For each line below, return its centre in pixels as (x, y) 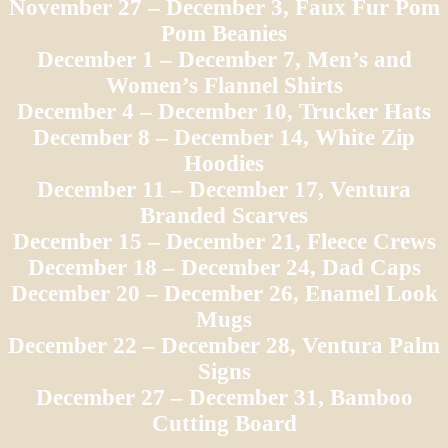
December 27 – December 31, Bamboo (224, 397)
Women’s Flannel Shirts (224, 85)
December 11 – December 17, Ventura (224, 189)
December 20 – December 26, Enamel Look (224, 293)
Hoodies (224, 163)
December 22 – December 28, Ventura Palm (224, 345)
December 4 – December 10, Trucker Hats (224, 111)
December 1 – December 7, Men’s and (224, 59)
